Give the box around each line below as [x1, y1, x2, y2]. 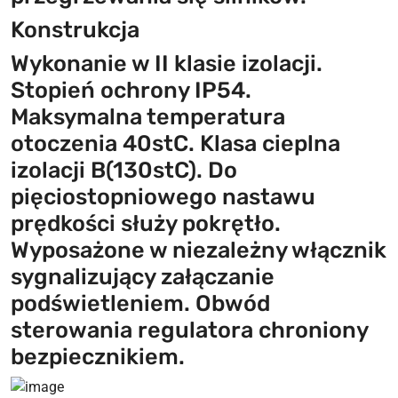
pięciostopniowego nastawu [11, 182, 315, 210]
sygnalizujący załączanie [11, 262, 275, 290]
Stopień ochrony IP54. [11, 76, 251, 103]
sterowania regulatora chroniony [11, 315, 368, 343]
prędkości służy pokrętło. [11, 209, 281, 236]
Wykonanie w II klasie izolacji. [11, 49, 322, 76]
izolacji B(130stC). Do [11, 155, 237, 183]
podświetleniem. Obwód [11, 289, 270, 316]
